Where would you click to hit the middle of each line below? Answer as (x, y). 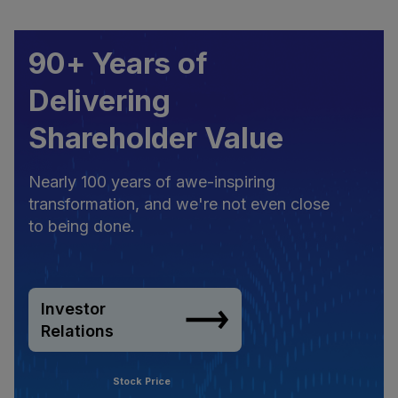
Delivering (99, 100)
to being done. (82, 226)
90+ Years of (118, 63)
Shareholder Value (156, 137)
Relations (77, 330)
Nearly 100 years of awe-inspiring (152, 181)
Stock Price (142, 381)
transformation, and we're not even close (179, 203)
